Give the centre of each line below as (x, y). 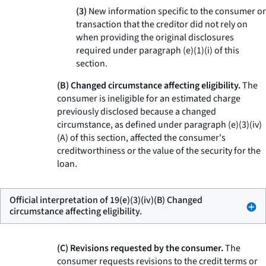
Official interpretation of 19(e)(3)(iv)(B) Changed (106, 200)
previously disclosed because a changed (137, 112)
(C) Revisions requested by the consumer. (140, 248)
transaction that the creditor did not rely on (162, 24)
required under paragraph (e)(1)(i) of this (158, 50)
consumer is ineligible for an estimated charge (149, 99)
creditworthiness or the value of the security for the (159, 151)
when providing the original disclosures (155, 37)
